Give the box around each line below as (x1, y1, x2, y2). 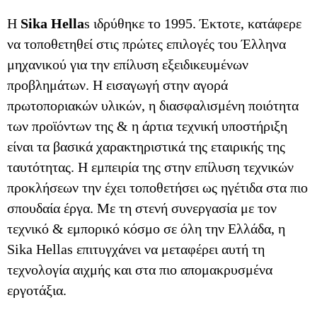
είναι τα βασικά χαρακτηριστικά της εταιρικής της (7, 139, 285, 154)
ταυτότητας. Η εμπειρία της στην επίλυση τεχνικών (7, 159, 294, 175)
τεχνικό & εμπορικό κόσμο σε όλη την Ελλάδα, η (7, 221, 285, 236)
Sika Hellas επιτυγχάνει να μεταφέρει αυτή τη (7, 241, 265, 257)
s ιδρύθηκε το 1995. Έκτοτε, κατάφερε (84, 16, 301, 31)
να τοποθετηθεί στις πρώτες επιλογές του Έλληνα (7, 36, 286, 52)
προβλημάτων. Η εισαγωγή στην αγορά (7, 77, 228, 93)
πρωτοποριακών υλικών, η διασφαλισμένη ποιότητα (7, 98, 299, 113)
